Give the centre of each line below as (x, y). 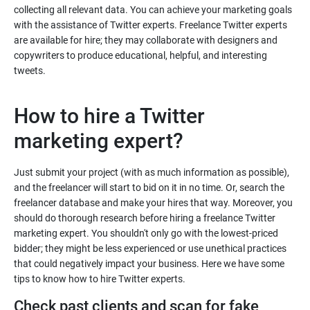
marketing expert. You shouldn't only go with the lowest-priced (146, 233)
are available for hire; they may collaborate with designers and (146, 40)
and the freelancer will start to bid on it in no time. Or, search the (149, 188)
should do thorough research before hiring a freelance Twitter (145, 218)
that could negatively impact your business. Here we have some (149, 264)
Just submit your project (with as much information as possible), (152, 172)
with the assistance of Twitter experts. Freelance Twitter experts (151, 25)
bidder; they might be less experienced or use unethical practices (150, 248)
